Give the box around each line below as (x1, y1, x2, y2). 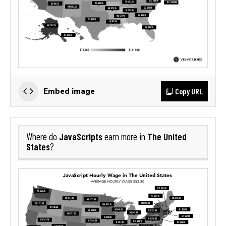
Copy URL (175, 86, 203, 96)
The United (147, 130, 187, 142)
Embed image (43, 86, 95, 95)
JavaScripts (59, 130, 102, 142)
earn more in (102, 131, 147, 142)
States (26, 140, 50, 152)
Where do (26, 131, 59, 142)
